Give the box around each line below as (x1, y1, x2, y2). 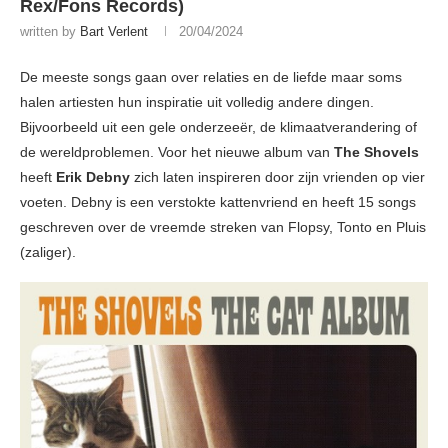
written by (20, 24, 80, 40)
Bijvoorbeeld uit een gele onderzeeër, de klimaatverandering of (20, 119, 417, 136)
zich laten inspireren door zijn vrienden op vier (130, 169, 425, 186)
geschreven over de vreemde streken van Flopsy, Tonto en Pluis (20, 219, 426, 236)
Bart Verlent (80, 24, 148, 40)
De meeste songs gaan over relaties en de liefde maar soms (20, 69, 402, 86)
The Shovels (334, 144, 419, 161)
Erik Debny (56, 169, 130, 186)
